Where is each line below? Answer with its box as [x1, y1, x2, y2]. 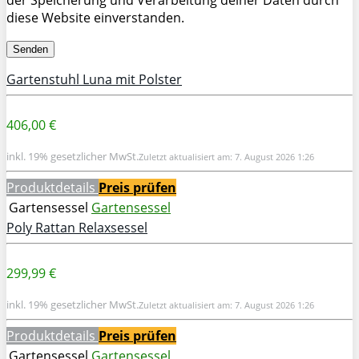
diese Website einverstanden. [6, 8, 184, 26]
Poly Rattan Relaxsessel [6, 218, 147, 236]
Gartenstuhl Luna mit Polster [6, 70, 182, 88]
